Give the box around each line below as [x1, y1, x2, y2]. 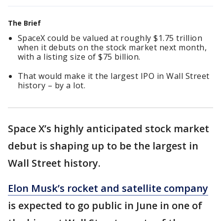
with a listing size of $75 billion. [18, 51, 143, 62]
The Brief [8, 18, 41, 28]
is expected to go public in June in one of [8, 199, 202, 212]
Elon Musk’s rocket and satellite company [8, 182, 208, 195]
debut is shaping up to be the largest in [8, 139, 198, 152]
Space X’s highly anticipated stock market [8, 122, 209, 135]
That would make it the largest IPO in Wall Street [18, 71, 210, 81]
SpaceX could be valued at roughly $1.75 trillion [18, 33, 203, 43]
